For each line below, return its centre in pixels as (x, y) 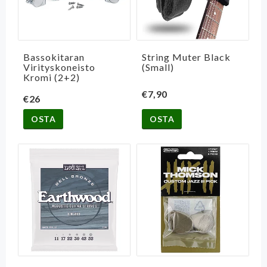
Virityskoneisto (59, 67)
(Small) (158, 67)
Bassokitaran (54, 57)
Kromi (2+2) (52, 77)
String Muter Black (186, 57)
